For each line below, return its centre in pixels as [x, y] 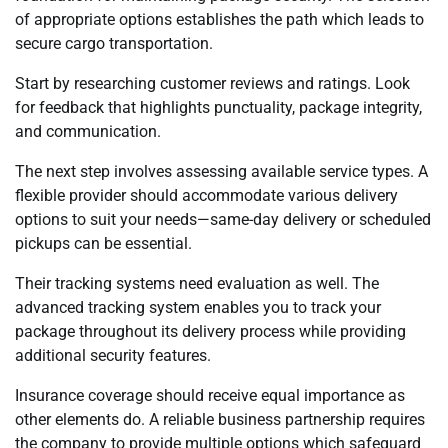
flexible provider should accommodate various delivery [206, 195]
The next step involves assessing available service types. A [221, 171]
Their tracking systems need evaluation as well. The [197, 283]
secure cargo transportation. [114, 43]
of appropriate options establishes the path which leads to [219, 19]
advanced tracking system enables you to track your [198, 307]
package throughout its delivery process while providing [210, 331]
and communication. [88, 131]
